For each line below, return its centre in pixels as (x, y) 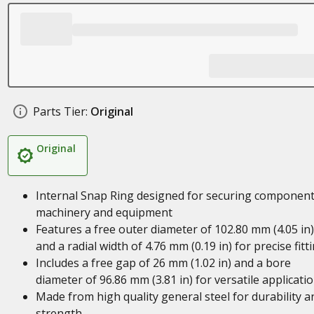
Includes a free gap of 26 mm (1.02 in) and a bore (163, 263)
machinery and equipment (104, 212)
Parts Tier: (60, 111)
